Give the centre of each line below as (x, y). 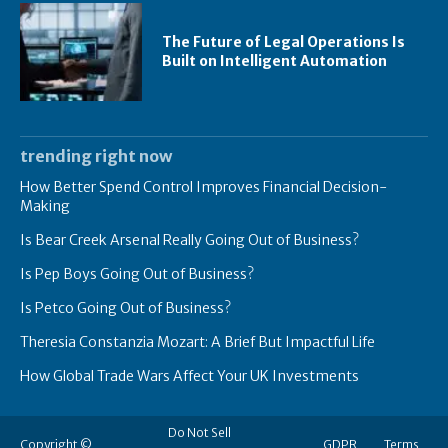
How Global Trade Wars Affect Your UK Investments (189, 375)
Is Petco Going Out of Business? (125, 307)
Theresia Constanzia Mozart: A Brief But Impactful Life (197, 341)
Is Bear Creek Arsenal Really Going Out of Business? (189, 239)
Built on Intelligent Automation (275, 60)
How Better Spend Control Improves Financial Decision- (203, 186)
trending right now (96, 155)
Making (45, 205)
